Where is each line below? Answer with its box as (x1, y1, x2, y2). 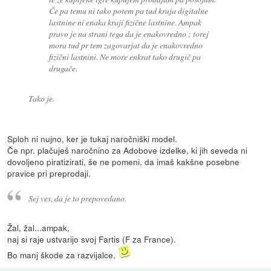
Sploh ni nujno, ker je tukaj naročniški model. (7, 132, 178, 145)
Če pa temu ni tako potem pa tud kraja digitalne (49, 5, 209, 17)
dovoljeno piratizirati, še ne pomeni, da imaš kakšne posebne (7, 155, 240, 168)
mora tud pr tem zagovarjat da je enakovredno (49, 39, 203, 51)
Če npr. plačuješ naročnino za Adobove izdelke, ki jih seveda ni (7, 144, 248, 157)
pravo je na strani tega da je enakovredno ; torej (49, 28, 209, 40)
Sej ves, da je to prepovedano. (28, 192, 126, 204)
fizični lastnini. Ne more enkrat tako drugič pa (49, 51, 201, 63)
